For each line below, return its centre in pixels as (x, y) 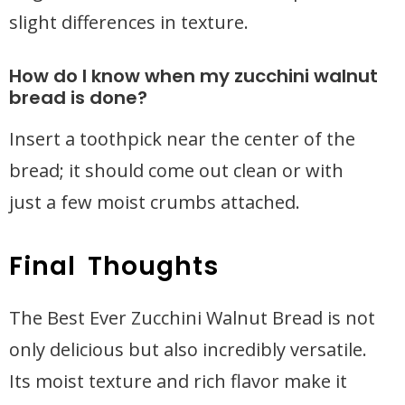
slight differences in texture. (129, 22)
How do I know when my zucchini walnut (193, 76)
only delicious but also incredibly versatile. (188, 349)
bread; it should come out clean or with (176, 170)
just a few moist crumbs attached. (155, 202)
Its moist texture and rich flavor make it (178, 381)
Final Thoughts (114, 266)
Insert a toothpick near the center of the (182, 139)
